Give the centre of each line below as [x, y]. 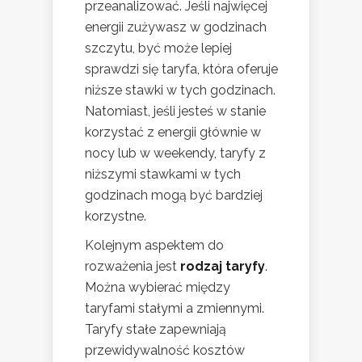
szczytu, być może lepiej [158, 48]
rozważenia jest [133, 267]
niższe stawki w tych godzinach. [180, 90]
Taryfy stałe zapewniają [156, 330]
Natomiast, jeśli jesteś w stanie [175, 112]
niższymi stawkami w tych [163, 175]
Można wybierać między [158, 288]
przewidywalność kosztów [165, 351]
